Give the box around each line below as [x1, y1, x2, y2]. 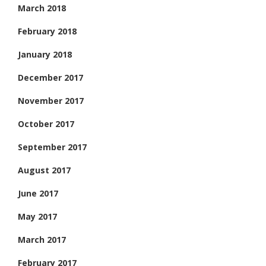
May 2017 [18, 211, 57, 223]
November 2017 [18, 95, 84, 107]
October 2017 [18, 118, 74, 130]
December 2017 [18, 72, 83, 84]
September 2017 [18, 141, 87, 153]
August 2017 [18, 164, 71, 176]
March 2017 [18, 234, 66, 246]
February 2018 [18, 26, 77, 37]
